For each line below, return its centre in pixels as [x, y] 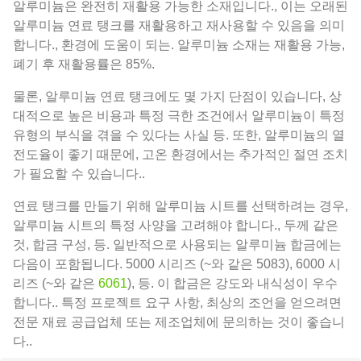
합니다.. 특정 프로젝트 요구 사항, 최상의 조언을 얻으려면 [177, 302]
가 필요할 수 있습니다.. [79, 173]
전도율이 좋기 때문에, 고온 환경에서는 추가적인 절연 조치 [180, 154]
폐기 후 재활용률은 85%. [84, 64]
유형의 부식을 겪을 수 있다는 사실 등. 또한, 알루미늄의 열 [179, 135]
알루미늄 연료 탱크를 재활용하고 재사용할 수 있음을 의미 [179, 25]
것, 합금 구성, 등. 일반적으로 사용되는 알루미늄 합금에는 [177, 244]
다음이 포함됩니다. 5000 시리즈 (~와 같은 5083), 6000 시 [177, 263]
